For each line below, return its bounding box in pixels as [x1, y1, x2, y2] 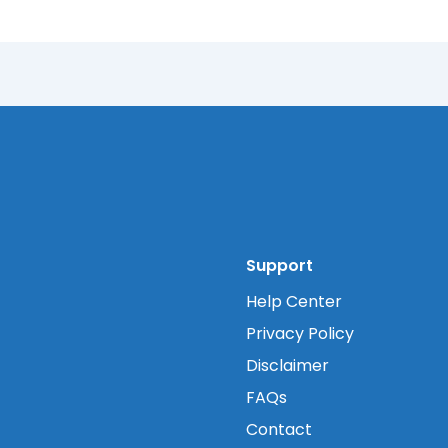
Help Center [246, 290, 343, 314]
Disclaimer [246, 354, 330, 378]
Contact [246, 418, 313, 442]
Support [246, 254, 314, 278]
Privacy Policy [246, 322, 355, 346]
